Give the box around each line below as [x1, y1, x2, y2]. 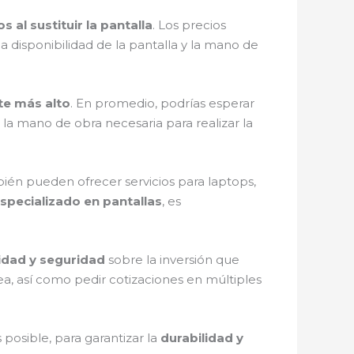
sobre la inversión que [105, 252, 239, 267]
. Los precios [153, 17, 226, 32]
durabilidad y [160, 330, 243, 345]
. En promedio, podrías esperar [70, 96, 254, 111]
